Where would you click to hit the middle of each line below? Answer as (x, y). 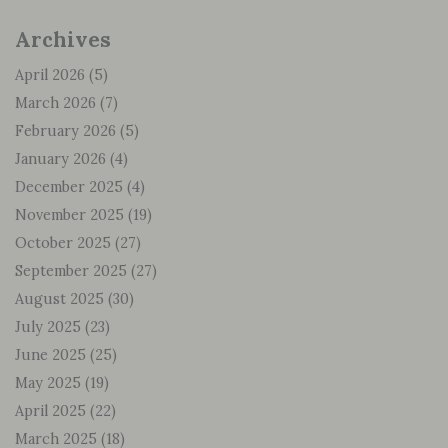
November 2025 (69, 215)
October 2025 (63, 243)
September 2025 (71, 271)
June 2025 (50, 355)
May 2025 (48, 383)
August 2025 (59, 299)
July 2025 (48, 327)
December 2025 (69, 187)
